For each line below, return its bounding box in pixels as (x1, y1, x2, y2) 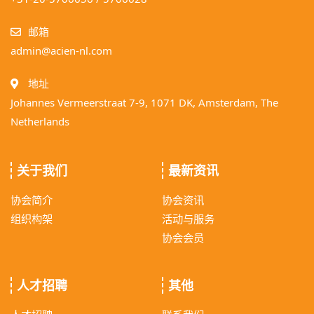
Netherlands (11, 114, 69, 128)
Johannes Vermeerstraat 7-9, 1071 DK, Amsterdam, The (11, 95, 278, 109)
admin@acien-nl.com (11, 43, 112, 57)
